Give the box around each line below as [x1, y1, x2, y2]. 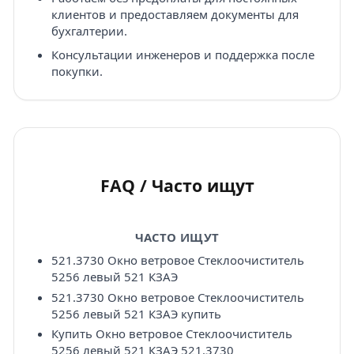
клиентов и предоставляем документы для [51, 6, 299, 23]
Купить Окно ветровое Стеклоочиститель [51, 325, 292, 341]
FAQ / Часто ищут [100, 173, 254, 197]
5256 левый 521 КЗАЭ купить [51, 305, 221, 322]
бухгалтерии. [51, 23, 127, 40]
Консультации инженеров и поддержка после [51, 46, 314, 62]
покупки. [51, 62, 103, 79]
